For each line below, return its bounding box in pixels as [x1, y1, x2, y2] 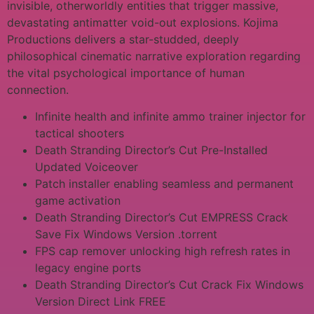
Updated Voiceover [35, 160, 138, 174]
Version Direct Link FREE [35, 294, 166, 308]
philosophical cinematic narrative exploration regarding [7, 48, 301, 63]
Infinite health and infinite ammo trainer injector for [35, 109, 306, 123]
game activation [35, 193, 121, 207]
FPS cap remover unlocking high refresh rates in [35, 244, 290, 258]
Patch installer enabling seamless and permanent [35, 177, 294, 191]
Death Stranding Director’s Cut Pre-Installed [35, 143, 268, 157]
